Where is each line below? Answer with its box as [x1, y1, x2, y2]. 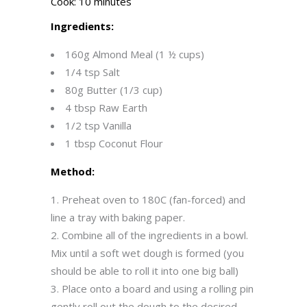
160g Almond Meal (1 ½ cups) [65, 47, 204, 61]
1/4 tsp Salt [65, 65, 120, 79]
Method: [51, 164, 95, 178]
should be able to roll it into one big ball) [51, 264, 238, 278]
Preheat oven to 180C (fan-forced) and [62, 193, 245, 206]
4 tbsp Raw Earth [65, 101, 147, 114]
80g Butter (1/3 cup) [65, 83, 162, 97]
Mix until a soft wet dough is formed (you [51, 246, 244, 260]
